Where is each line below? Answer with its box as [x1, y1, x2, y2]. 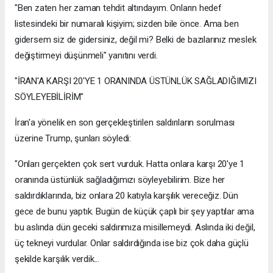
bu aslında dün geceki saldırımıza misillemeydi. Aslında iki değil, [15, 222, 255, 233]
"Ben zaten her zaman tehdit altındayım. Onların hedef [15, 2, 222, 14]
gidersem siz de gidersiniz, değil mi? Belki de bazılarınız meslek [15, 34, 257, 46]
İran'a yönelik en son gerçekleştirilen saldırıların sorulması [15, 117, 235, 129]
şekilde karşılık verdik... [15, 253, 100, 265]
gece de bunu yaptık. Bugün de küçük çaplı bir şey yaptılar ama [15, 206, 255, 218]
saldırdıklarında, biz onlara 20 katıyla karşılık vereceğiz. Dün [15, 190, 238, 202]
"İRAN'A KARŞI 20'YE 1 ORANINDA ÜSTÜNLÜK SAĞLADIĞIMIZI [15, 76, 257, 87]
